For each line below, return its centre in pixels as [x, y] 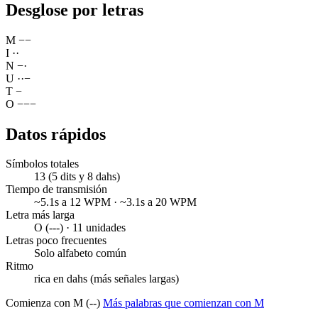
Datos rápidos [56, 134]
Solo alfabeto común [80, 253]
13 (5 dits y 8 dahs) [77, 177]
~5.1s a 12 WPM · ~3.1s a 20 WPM [115, 202]
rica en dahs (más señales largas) [106, 279]
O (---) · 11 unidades [80, 228]
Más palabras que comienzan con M [183, 303]
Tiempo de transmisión [56, 190]
